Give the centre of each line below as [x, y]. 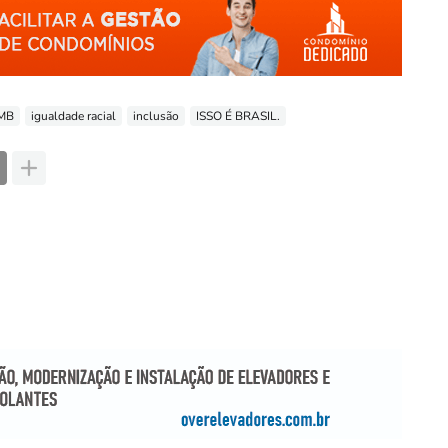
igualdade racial [73, 115]
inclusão [156, 115]
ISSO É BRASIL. [238, 115]
